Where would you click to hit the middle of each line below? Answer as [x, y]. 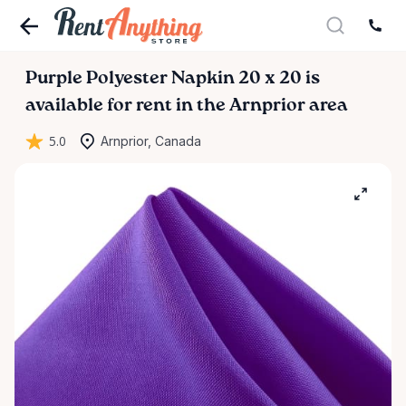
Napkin [203, 79]
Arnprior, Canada [151, 141]
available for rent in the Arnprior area [187, 106]
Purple [54, 79]
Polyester [127, 79]
